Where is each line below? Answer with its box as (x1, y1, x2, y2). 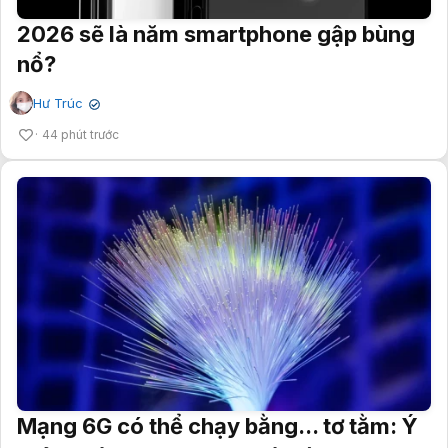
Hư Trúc (33, 95, 83, 112)
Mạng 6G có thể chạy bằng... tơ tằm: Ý (17, 413, 418, 440)
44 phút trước (42, 127, 119, 143)
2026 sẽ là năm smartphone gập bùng (17, 21, 415, 48)
